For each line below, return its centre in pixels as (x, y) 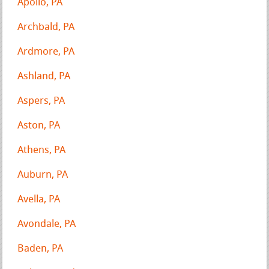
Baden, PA (41, 249)
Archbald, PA (46, 27)
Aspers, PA (41, 101)
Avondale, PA (47, 224)
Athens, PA (42, 150)
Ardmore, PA (46, 52)
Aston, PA (39, 125)
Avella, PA (39, 199)
